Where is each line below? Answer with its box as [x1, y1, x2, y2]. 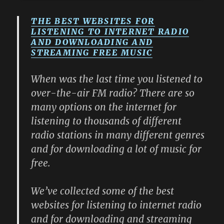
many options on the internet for [31, 101, 177, 113]
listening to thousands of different [31, 115, 182, 127]
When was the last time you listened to [31, 73, 203, 85]
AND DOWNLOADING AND [31, 37, 153, 47]
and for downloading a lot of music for [31, 143, 202, 155]
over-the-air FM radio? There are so [31, 87, 195, 99]
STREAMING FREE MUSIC [31, 47, 153, 58]
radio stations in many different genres [31, 129, 205, 141]
